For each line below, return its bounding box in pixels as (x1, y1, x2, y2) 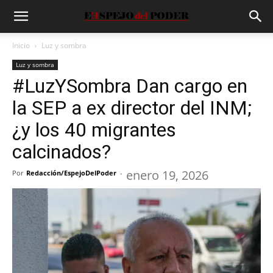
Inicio (12, 40, 30, 51)
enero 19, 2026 (126, 167, 208, 183)
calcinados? (12, 140, 111, 163)
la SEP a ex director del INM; (12, 96, 252, 119)
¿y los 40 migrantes (12, 118, 176, 141)
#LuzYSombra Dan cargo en (12, 74, 247, 97)
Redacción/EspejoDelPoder (26, 168, 116, 177)
